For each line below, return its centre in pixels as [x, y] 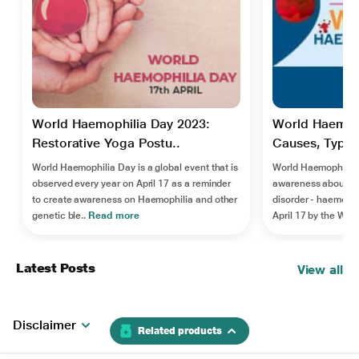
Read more [114, 215]
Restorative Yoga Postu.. [107, 143]
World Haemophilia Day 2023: [121, 123]
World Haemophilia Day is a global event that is [135, 167]
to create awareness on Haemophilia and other [135, 199]
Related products [180, 331]
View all [320, 269]
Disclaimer [44, 325]
